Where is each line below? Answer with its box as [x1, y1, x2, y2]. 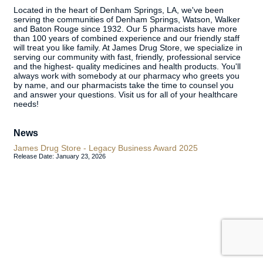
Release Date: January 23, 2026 [14, 153, 106, 160]
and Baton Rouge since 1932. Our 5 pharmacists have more [14, 24, 237, 33]
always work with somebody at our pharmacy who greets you [14, 71, 240, 80]
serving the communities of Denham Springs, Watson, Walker [14, 15, 240, 24]
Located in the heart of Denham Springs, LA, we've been [14, 5, 224, 15]
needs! [14, 99, 39, 109]
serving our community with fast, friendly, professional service [14, 52, 241, 62]
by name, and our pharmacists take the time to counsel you [14, 80, 234, 90]
